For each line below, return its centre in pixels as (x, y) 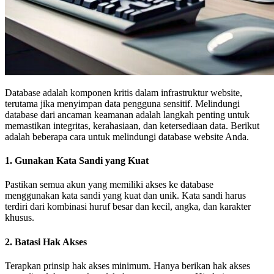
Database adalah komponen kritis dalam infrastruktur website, (124, 92)
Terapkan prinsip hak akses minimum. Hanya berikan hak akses (128, 265)
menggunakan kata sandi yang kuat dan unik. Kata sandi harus (125, 196)
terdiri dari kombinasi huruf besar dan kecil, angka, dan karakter (128, 207)
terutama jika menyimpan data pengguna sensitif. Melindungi (122, 103)
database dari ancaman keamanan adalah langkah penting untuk (127, 114)
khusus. (20, 218)
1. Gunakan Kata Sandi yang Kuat (77, 161)
